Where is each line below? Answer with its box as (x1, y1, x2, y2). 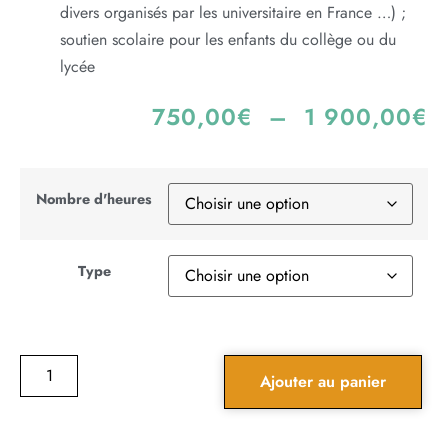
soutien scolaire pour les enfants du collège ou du (60, 27, 396, 51)
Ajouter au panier (260, 370, 386, 394)
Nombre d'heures (36, 188, 152, 209)
